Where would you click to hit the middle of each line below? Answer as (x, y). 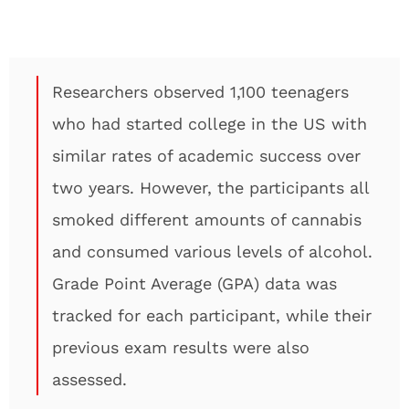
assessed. (89, 379)
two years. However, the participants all (211, 188)
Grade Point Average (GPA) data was (194, 283)
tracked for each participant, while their (212, 315)
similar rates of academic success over (206, 156)
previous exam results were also (181, 347)
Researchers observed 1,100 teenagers (200, 92)
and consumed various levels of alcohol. (212, 252)
